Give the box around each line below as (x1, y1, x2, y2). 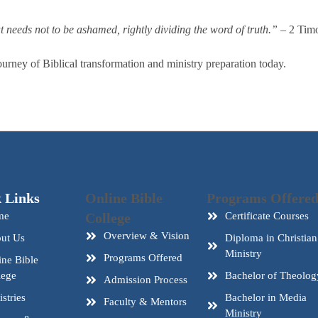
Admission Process (104, 274, 188, 285)
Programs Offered (104, 252, 183, 263)
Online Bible (85, 190, 163, 206)
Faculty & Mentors (104, 296, 187, 307)
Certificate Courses (225, 210, 309, 221)
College (85, 210, 131, 226)
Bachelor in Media (225, 292, 307, 303)
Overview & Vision (104, 230, 190, 241)
